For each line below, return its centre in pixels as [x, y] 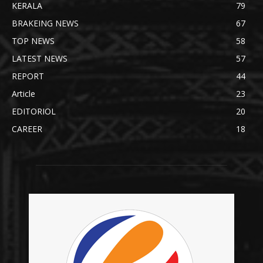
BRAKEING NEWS [45, 23]
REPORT [28, 76]
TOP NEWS [33, 41]
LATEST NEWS [40, 59]
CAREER [27, 129]
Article [23, 94]
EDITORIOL [34, 112]
